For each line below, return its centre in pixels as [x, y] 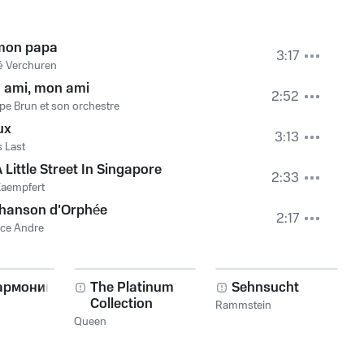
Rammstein [244, 305]
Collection [121, 304]
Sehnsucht [266, 288]
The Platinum [132, 288]
